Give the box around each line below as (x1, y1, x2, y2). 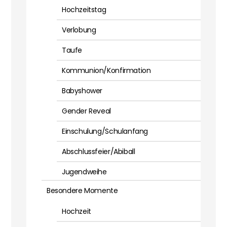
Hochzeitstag (62, 5, 106, 15)
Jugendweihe (62, 167, 107, 177)
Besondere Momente (47, 185, 118, 196)
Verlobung (62, 25, 96, 35)
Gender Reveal (62, 106, 111, 117)
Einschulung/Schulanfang (62, 126, 148, 137)
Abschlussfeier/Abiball (62, 146, 135, 157)
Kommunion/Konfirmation (62, 65, 151, 76)
